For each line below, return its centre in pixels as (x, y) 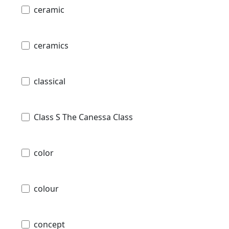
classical (50, 81)
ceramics (51, 45)
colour (46, 188)
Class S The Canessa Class (83, 117)
